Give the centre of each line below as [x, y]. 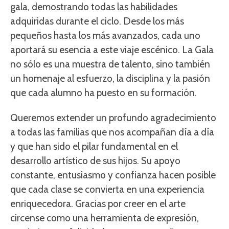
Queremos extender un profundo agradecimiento [113, 118]
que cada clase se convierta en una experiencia [107, 190]
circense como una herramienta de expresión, [105, 218]
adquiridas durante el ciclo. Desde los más [97, 21]
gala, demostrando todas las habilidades [94, 7]
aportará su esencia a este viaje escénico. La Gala [112, 50]
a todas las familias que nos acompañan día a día [112, 132]
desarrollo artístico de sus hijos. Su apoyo [95, 161]
